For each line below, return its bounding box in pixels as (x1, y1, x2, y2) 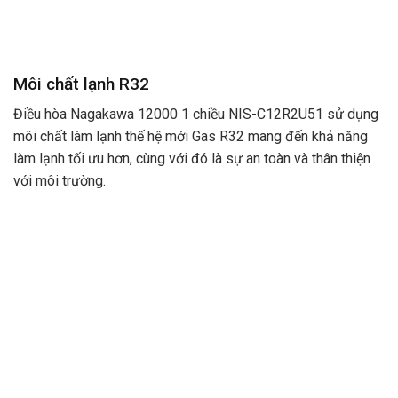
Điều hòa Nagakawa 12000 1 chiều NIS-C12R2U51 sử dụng (13, 106, 378, 123)
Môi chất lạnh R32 (13, 73, 149, 94)
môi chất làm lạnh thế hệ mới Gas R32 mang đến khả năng (13, 128, 368, 146)
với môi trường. (13, 172, 106, 190)
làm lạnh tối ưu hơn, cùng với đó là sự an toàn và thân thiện (13, 150, 370, 168)
